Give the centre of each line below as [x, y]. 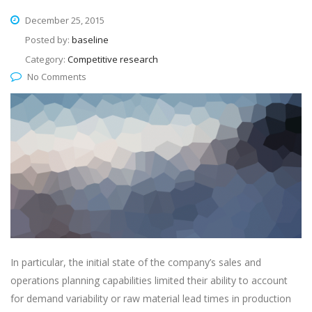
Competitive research [113, 60]
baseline [90, 40]
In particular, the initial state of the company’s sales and [136, 262]
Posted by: [48, 40]
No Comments [57, 77]
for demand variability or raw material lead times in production [151, 298]
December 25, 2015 [64, 21]
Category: [46, 60]
